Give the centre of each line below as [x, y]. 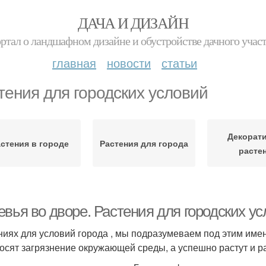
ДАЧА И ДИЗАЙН [133, 23]
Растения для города [144, 143]
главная [74, 63]
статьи [179, 63]
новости [129, 63]
